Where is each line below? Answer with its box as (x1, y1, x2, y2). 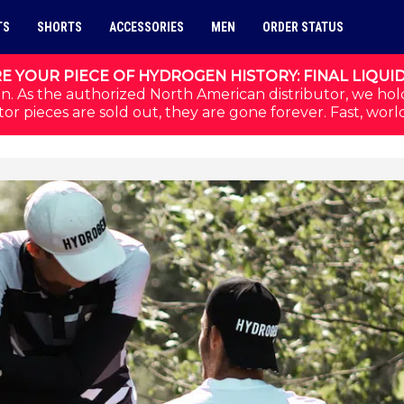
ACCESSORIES (109, 20, 184, 34)
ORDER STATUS (262, 20, 344, 34)
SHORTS (37, 20, 82, 34)
